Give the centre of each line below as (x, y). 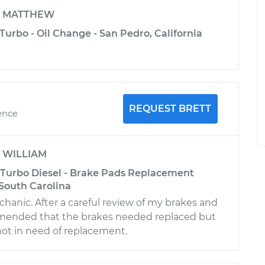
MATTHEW (28, 14)
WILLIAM (25, 154)
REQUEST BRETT (170, 109)
